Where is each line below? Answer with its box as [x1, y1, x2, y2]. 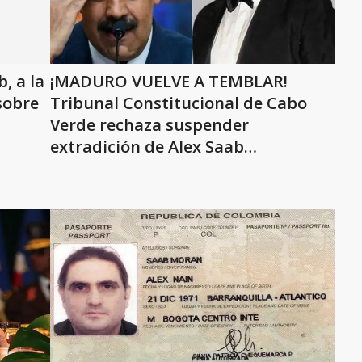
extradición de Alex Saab [50, 136, 244, 158]
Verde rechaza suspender [50, 114, 249, 136]
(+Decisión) [50, 158, 137, 179]
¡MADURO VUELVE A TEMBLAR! [50, 70, 288, 92]
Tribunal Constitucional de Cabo [50, 92, 307, 114]
